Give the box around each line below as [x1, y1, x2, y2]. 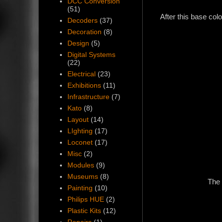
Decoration [67, 28, 102, 36]
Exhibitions [67, 81, 101, 90]
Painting [67, 184, 93, 192]
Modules [67, 161, 94, 169]
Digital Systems [67, 51, 115, 59]
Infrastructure [67, 93, 110, 101]
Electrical [67, 70, 96, 78]
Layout [67, 115, 89, 124]
